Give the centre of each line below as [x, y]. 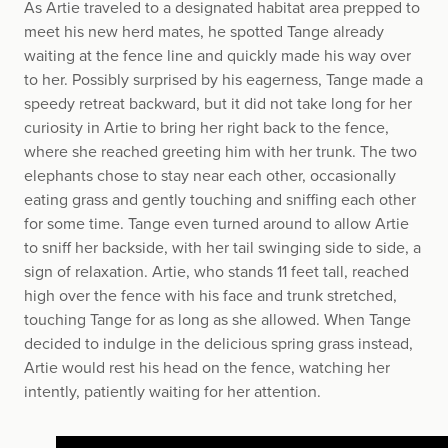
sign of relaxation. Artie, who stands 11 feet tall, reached [216, 271]
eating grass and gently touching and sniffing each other [220, 199]
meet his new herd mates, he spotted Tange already [204, 31]
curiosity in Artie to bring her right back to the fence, [206, 127]
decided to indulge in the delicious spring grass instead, [218, 343]
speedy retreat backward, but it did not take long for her [218, 103]
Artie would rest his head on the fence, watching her [207, 367]
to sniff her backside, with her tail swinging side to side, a [222, 247]
